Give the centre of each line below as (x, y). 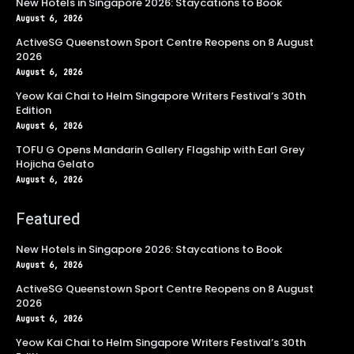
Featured (48, 219)
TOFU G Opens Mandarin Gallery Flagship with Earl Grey (160, 149)
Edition (34, 110)
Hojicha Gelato (55, 164)
